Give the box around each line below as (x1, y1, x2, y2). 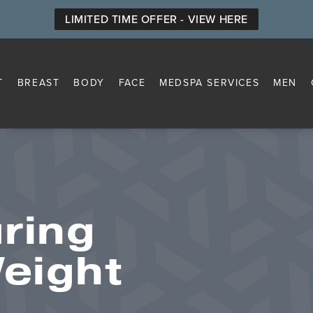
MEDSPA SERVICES (159, 77, 260, 89)
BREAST (17, 77, 60, 89)
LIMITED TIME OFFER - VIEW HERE (65, 13, 248, 27)
